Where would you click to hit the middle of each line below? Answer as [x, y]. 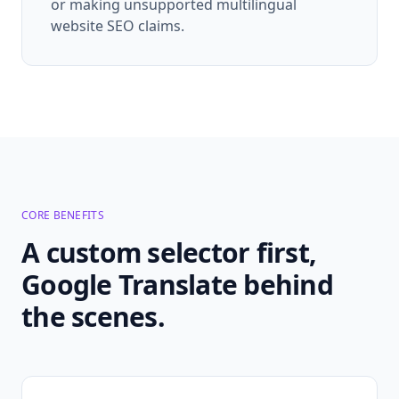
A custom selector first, [169, 252]
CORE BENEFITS [63, 215]
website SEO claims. [118, 25]
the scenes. [93, 316]
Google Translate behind [177, 284]
